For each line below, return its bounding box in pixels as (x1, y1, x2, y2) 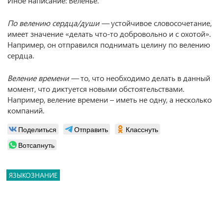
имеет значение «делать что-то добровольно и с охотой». (7, 28, 211, 39)
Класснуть (126, 124, 158, 134)
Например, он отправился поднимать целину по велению (7, 39, 210, 50)
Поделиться (18, 124, 56, 134)
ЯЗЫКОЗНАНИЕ (9, 170, 57, 180)
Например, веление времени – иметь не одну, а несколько (7, 94, 212, 105)
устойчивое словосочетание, (111, 18, 212, 28)
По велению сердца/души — (7, 18, 111, 28)
